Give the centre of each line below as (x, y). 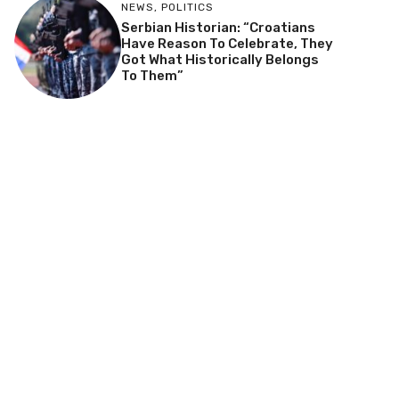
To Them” (152, 76)
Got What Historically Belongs (220, 60)
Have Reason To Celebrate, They (227, 44)
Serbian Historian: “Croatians (218, 28)
